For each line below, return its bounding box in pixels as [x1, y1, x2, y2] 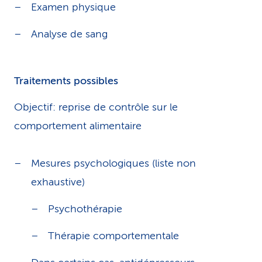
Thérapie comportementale [48, 230, 179, 242]
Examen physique [31, 1, 116, 13]
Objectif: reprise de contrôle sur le [14, 101, 178, 113]
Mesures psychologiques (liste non [31, 157, 196, 169]
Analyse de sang [31, 28, 108, 40]
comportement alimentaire [14, 120, 142, 132]
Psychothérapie [48, 203, 122, 215]
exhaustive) [31, 176, 85, 188]
